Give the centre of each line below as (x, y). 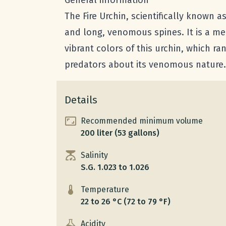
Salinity (94, 155)
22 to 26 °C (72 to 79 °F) (126, 202)
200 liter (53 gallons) (120, 133)
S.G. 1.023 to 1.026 (115, 167)
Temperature (105, 190)
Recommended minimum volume (142, 121)
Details (81, 100)
